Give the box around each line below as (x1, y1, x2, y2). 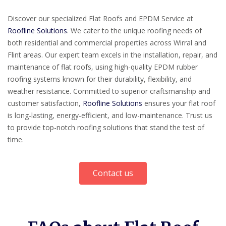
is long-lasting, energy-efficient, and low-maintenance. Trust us (8, 110, 212, 121)
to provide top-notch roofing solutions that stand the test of (8, 123, 204, 133)
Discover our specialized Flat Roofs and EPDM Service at (8, 14, 193, 24)
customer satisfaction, (8, 98, 83, 108)
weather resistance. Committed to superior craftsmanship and (8, 86, 210, 96)
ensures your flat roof (142, 98, 215, 108)
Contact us (93, 167, 133, 179)
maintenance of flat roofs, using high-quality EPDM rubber (8, 62, 198, 72)
